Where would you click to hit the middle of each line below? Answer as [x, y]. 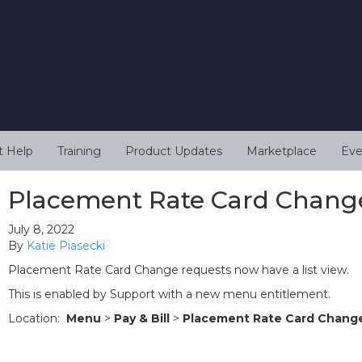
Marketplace [282, 152]
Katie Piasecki [66, 246]
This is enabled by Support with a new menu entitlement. [169, 295]
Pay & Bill [143, 319]
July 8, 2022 [41, 230]
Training [79, 152]
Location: [37, 319]
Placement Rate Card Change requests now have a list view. [180, 270]
